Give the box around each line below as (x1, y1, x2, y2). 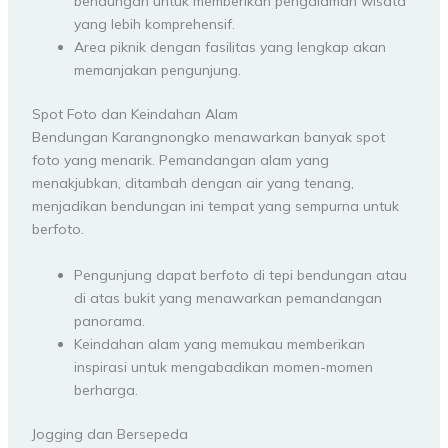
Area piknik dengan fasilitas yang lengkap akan (73, 38, 386, 57)
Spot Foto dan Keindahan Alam (31, 105, 238, 124)
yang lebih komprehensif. (73, 15, 235, 34)
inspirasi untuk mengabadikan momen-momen (73, 357, 373, 376)
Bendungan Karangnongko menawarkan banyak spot (31, 128, 385, 147)
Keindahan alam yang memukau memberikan (73, 334, 365, 353)
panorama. (73, 311, 145, 330)
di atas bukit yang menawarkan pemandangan (73, 288, 382, 307)
